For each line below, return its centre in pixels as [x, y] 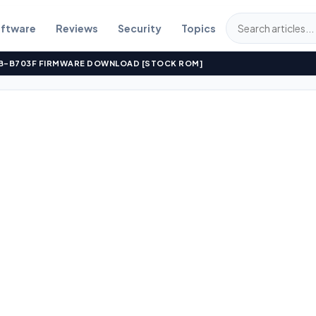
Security [139, 28]
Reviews [77, 28]
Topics [198, 28]
